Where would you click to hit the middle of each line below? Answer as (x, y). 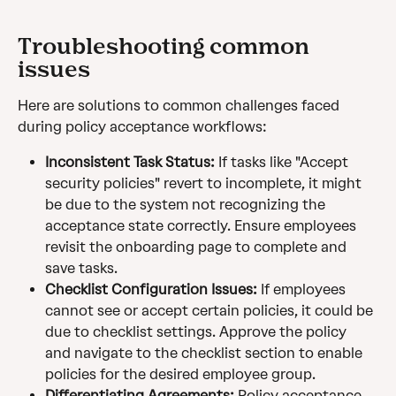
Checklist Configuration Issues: (151, 290)
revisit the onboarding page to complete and (198, 247)
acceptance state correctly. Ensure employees (202, 226)
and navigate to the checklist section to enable (206, 354)
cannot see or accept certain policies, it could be (211, 311)
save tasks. (81, 269)
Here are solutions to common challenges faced (180, 106)
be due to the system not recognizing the (187, 205)
